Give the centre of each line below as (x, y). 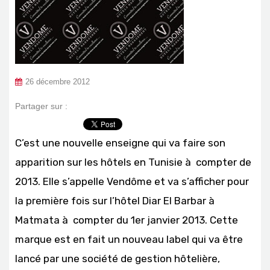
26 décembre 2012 (58, 82)
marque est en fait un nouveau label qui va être (129, 239)
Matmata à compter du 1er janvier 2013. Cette (127, 220)
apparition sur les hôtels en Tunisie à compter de (133, 162)
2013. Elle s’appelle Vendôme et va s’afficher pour (132, 181)
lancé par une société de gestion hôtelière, (118, 259)
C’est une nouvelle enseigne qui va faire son (120, 143)
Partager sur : (41, 106)
